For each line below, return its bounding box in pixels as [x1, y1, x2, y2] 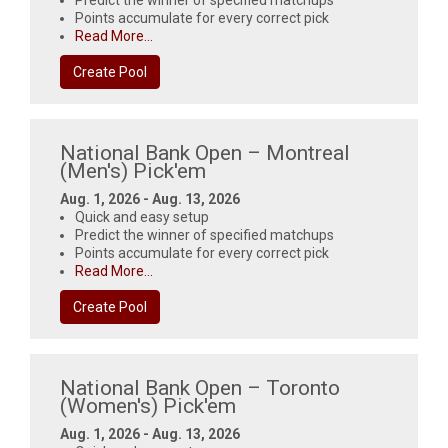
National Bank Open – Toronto [60, 376, 340, 400]
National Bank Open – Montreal [60, 141, 350, 165]
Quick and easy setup [75, 209, 209, 225]
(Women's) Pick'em [60, 394, 236, 418]
